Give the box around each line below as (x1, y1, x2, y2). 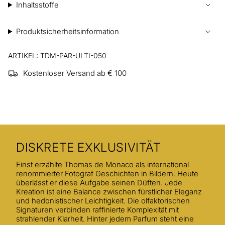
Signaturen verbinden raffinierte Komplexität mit (16, 205, 179, 215)
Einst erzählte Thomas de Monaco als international (16, 160, 189, 170)
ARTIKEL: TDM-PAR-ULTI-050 (8, 51, 106, 60)
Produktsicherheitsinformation (16, 27, 119, 36)
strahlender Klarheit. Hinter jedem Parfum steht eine (16, 214, 194, 224)
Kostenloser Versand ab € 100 (23, 68, 127, 78)
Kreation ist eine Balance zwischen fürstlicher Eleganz (16, 187, 202, 197)
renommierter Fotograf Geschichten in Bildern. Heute (16, 169, 198, 179)
